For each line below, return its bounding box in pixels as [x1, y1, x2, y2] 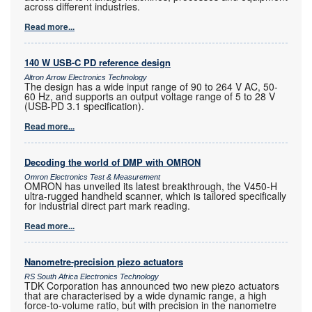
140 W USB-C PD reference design [24, 55, 171, 69]
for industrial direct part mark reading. [24, 198, 190, 212]
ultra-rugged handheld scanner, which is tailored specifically [24, 188, 286, 203]
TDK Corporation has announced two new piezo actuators [24, 278, 279, 292]
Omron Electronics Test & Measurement [24, 172, 160, 181]
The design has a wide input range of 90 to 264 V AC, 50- [24, 79, 278, 93]
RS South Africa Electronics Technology [24, 272, 159, 281]
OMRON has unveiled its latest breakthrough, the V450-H [24, 178, 277, 193]
